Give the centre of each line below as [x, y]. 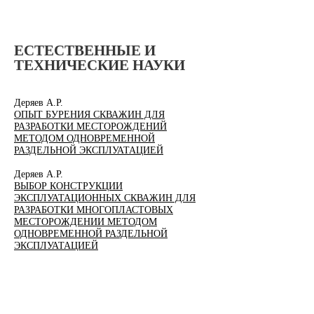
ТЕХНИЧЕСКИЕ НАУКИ [100, 65]
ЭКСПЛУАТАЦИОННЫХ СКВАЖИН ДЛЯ [105, 198]
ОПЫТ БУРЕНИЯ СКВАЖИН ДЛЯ [89, 115]
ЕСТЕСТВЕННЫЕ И [85, 50]
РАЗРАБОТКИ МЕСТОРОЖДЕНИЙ [90, 127]
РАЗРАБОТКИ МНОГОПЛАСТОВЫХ [94, 210]
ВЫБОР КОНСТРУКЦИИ [68, 186]
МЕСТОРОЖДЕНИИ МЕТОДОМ [86, 222]
